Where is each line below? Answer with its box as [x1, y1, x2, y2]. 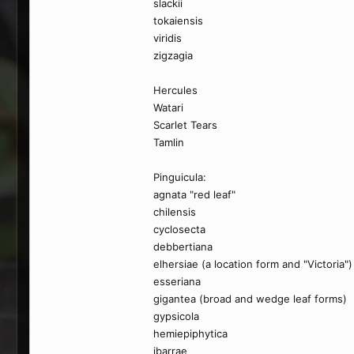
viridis [153, 32, 182, 44]
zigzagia [153, 49, 193, 62]
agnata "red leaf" [153, 188, 235, 201]
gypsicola [153, 310, 199, 322]
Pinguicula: [153, 171, 206, 183]
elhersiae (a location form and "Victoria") [153, 258, 352, 270]
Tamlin [153, 136, 184, 149]
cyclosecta [153, 223, 205, 235]
